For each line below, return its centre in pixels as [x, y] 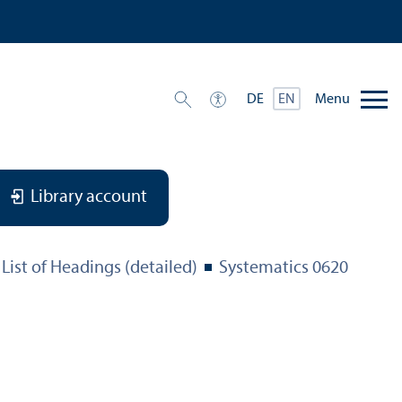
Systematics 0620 [284, 269]
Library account [89, 198]
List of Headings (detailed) [100, 269]
